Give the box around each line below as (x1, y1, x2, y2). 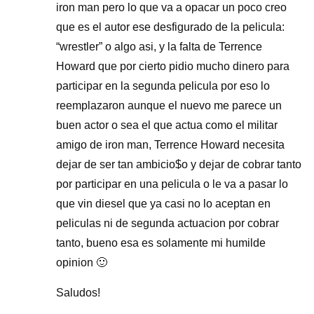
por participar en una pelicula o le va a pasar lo (56, 178, 288, 191)
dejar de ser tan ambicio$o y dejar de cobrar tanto (56, 158, 301, 171)
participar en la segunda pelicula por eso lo (56, 80, 270, 93)
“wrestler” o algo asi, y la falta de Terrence (56, 41, 262, 53)
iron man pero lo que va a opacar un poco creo (56, 1, 287, 14)
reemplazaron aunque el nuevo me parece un (56, 100, 282, 112)
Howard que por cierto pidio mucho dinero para (56, 60, 289, 73)
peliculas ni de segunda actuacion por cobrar (56, 217, 279, 230)
